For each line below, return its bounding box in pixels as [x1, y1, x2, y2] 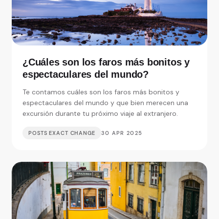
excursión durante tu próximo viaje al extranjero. [22, 109, 178, 118]
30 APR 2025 [101, 130, 143, 137]
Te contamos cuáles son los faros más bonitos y [22, 88, 179, 97]
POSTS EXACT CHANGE [28, 130, 95, 137]
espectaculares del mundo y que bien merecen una [22, 98, 188, 108]
